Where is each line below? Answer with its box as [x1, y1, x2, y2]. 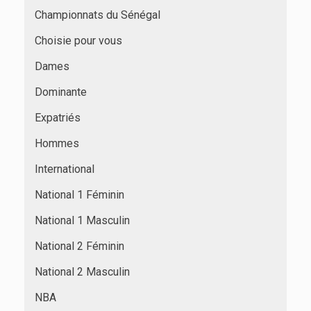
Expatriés [35, 110, 81, 124]
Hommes [35, 136, 79, 150]
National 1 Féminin [35, 187, 124, 201]
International [35, 162, 94, 176]
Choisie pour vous [35, 33, 122, 47]
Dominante [35, 85, 87, 99]
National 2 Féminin [35, 239, 124, 253]
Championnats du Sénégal [35, 8, 160, 22]
